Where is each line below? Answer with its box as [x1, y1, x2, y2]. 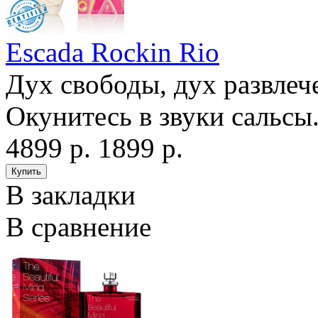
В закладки [6, 180, 136, 211]
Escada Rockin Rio [6, 37, 219, 68]
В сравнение [6, 212, 151, 243]
